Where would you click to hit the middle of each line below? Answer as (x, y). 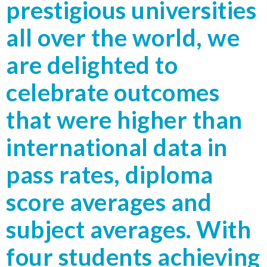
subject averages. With (128, 229)
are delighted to (92, 65)
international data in (117, 147)
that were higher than (124, 119)
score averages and (109, 202)
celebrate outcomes (113, 92)
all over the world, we (123, 37)
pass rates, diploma (110, 174)
